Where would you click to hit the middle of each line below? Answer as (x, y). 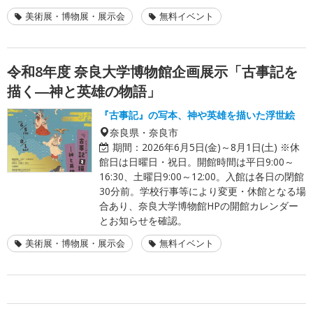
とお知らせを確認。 (143, 220)
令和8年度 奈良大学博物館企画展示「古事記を (152, 71)
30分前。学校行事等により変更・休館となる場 (203, 191)
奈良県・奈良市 (144, 132)
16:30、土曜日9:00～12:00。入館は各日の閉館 (202, 176)
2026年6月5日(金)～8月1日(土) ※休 (221, 147)
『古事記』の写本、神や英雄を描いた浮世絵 (197, 115)
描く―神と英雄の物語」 (84, 91)
